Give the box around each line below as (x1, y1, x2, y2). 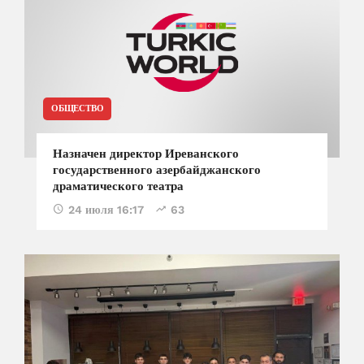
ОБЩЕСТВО (51, 103, 104, 115)
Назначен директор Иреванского (53, 146, 239, 162)
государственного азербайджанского (53, 162, 261, 178)
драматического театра (53, 179, 184, 194)
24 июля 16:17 (68, 203, 144, 217)
